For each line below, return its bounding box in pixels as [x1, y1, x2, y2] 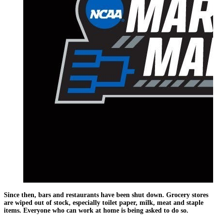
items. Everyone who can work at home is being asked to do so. [4, 206, 188, 214]
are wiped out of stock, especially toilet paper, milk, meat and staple [4, 199, 203, 206]
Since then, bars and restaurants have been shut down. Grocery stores [4, 191, 208, 199]
